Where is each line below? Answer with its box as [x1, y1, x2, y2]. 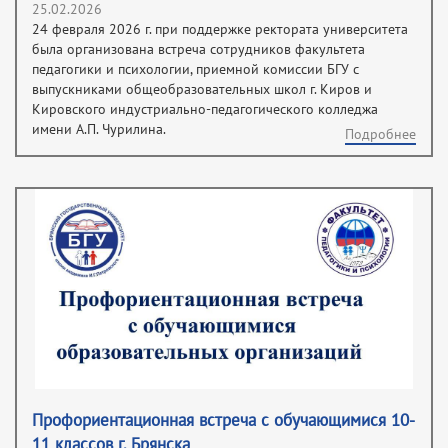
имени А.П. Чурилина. [32, 120, 166, 138]
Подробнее [345, 125, 416, 143]
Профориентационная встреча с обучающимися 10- [32, 410, 415, 431]
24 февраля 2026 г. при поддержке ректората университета [32, 20, 408, 38]
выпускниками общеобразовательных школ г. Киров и [32, 80, 372, 98]
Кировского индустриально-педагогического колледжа [32, 100, 378, 118]
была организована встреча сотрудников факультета [32, 40, 365, 58]
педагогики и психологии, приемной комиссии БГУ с [32, 60, 359, 78]
